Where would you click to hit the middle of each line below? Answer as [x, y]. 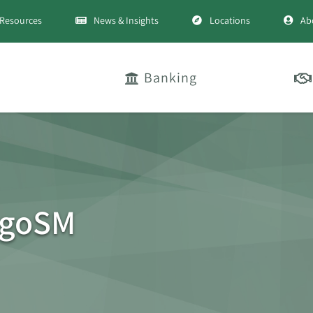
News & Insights [126, 20]
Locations [230, 20]
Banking [170, 78]
